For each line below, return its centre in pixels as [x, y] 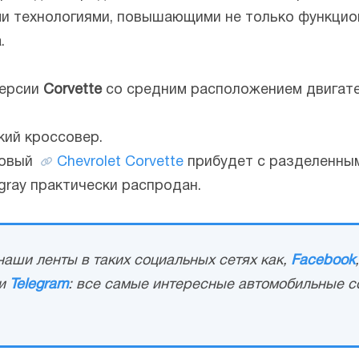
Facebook [323, 260]
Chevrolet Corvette [120, 162]
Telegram [39, 284]
